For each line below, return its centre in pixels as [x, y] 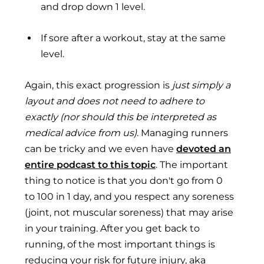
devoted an [204, 148]
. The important [192, 164]
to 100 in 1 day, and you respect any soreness [129, 196]
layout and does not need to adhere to [115, 101]
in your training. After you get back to [112, 228]
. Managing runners [182, 133]
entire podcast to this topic [90, 164]
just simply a [201, 85]
